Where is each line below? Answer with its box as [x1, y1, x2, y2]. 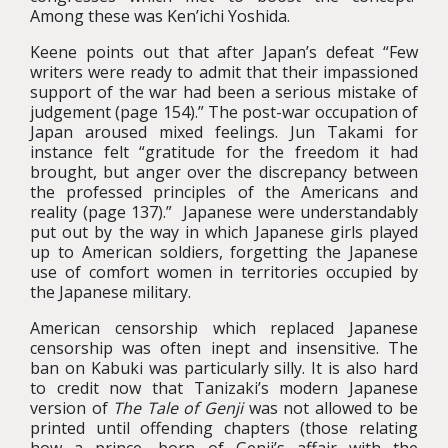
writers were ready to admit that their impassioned [30, 61, 418, 83]
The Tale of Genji [113, 397, 244, 419]
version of [30, 397, 114, 419]
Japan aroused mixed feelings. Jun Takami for [30, 121, 418, 143]
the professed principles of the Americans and [30, 181, 418, 203]
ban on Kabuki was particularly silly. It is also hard [30, 357, 418, 379]
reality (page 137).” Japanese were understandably [30, 201, 418, 223]
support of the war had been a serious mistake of [30, 81, 418, 103]
